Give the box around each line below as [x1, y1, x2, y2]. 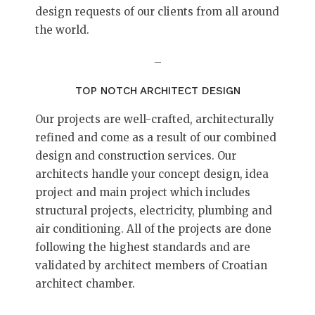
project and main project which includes [35, 186, 250, 199]
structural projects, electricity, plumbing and [35, 204, 272, 217]
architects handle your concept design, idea [35, 167, 269, 181]
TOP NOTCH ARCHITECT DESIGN [75, 84, 240, 97]
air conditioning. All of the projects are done [35, 222, 271, 236]
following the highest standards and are [35, 240, 250, 254]
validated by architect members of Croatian [35, 259, 267, 272]
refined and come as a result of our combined [35, 131, 276, 144]
